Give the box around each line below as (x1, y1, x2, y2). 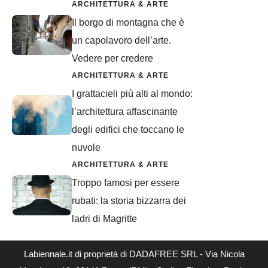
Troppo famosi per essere (72, 177, 179, 188)
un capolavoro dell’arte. (72, 35, 171, 45)
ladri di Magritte (72, 213, 137, 224)
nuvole (72, 142, 100, 153)
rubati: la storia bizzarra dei (72, 195, 186, 206)
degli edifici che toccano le (72, 124, 184, 135)
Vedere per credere (72, 53, 153, 63)
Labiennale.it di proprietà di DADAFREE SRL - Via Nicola (23, 248, 245, 259)
